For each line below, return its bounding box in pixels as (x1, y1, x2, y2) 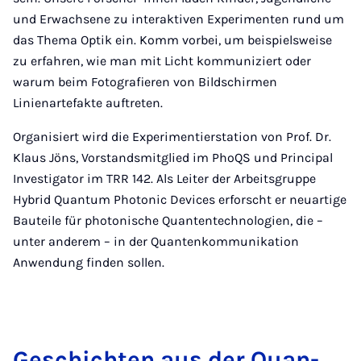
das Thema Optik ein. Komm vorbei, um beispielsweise (13, 32, 332, 48)
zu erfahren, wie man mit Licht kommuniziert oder (13, 53, 311, 69)
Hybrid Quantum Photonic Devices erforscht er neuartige (13, 192, 346, 208)
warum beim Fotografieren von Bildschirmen (13, 74, 277, 90)
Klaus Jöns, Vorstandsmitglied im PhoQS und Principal (13, 150, 333, 166)
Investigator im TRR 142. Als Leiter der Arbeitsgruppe (13, 171, 316, 187)
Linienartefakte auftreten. (13, 95, 166, 111)
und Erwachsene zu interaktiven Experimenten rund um (13, 11, 344, 27)
